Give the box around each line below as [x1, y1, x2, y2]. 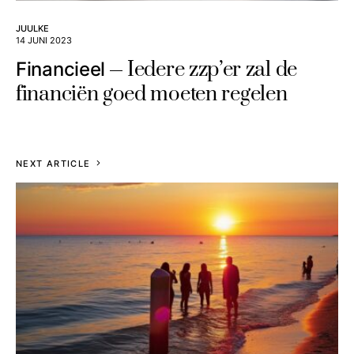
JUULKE [16, 23, 49, 35]
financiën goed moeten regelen [16, 81, 288, 108]
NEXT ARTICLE [16, 158, 91, 170]
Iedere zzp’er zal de [127, 57, 297, 84]
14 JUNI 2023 [16, 35, 72, 47]
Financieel [16, 58, 105, 81]
